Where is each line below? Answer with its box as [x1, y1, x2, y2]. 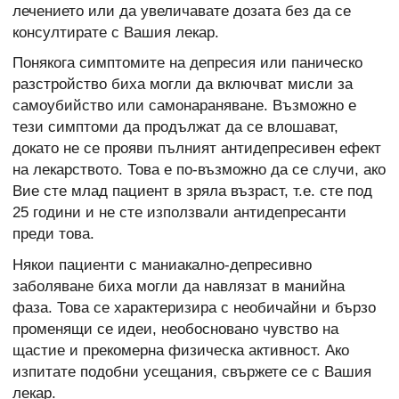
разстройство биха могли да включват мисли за [12, 76, 353, 94]
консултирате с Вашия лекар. [12, 23, 219, 41]
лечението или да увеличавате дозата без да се [12, 2, 351, 20]
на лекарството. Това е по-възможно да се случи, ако [12, 161, 386, 179]
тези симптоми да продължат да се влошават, [12, 118, 338, 136]
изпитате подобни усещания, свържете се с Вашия [12, 362, 371, 380]
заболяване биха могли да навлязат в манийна [12, 277, 345, 295]
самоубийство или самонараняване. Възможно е [12, 97, 356, 115]
